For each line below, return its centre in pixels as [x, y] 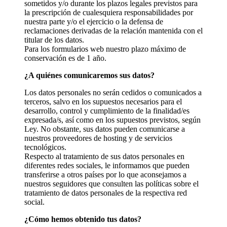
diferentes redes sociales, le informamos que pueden [107, 165]
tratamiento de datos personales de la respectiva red [106, 193]
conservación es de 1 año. [66, 58]
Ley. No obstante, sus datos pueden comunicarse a [105, 129]
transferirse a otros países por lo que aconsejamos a [105, 174]
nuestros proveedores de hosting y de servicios [98, 138]
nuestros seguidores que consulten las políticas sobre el [111, 183]
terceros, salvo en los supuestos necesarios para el [103, 101]
